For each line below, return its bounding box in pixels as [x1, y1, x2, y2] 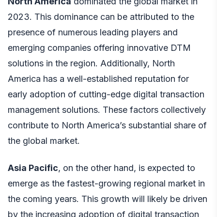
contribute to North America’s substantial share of [8, 120, 207, 131]
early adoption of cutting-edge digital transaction [8, 89, 204, 100]
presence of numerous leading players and [8, 27, 178, 38]
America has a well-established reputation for [8, 74, 189, 84]
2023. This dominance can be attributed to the [8, 12, 194, 22]
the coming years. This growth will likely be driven [8, 194, 207, 204]
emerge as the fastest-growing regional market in [8, 178, 205, 189]
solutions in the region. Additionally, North [8, 58, 175, 69]
